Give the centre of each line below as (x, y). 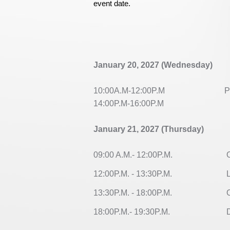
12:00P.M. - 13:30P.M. (134, 174)
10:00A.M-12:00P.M (129, 90)
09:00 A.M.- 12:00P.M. (134, 155)
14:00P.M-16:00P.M (129, 103)
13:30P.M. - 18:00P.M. (134, 193)
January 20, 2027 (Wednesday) (153, 65)
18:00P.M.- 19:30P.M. (133, 212)
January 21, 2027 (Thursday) (149, 129)
